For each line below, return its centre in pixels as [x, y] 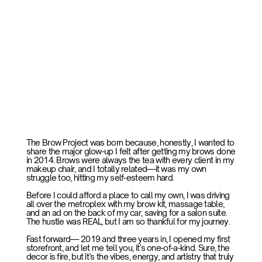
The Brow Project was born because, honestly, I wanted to [130, 142]
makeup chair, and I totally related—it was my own [116, 168]
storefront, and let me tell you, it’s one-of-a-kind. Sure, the [128, 247]
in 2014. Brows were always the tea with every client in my [130, 160]
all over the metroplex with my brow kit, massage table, [125, 204]
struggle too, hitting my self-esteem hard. [100, 177]
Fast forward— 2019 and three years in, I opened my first [128, 239]
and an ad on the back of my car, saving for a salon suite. [127, 212]
